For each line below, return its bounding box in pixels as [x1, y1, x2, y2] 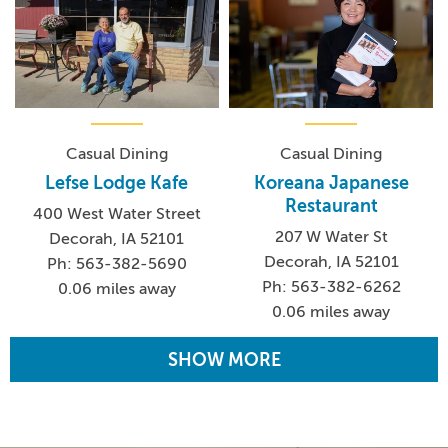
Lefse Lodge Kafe [45, 172, 189, 193]
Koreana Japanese [253, 172, 409, 193]
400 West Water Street [32, 204, 201, 223]
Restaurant [284, 195, 378, 216]
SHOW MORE [167, 349, 281, 370]
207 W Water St [274, 227, 388, 246]
